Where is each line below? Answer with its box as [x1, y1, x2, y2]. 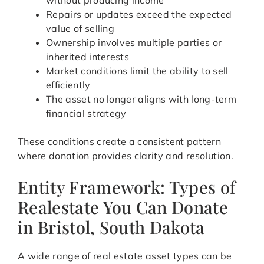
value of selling [46, 22, 115, 35]
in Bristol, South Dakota [18, 216, 205, 239]
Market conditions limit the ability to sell [46, 65, 229, 77]
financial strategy [46, 107, 127, 120]
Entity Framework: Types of [18, 176, 236, 199]
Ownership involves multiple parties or [46, 37, 222, 49]
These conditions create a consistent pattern [18, 136, 222, 148]
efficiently [46, 79, 91, 91]
